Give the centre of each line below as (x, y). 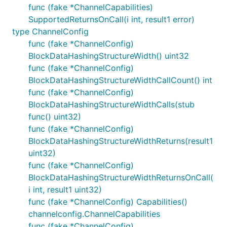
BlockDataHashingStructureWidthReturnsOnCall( (121, 177)
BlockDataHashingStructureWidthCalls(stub (111, 104)
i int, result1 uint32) (65, 190)
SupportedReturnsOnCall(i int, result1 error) (111, 19)
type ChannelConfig (50, 31)
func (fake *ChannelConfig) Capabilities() (108, 202)
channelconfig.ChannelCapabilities (94, 214)
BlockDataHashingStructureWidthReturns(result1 (121, 141)
